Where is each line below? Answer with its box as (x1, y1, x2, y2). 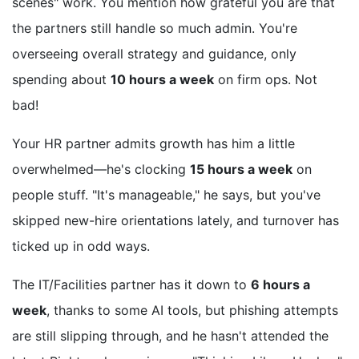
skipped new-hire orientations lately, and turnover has (12, 212, 339, 229)
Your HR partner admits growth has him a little (12, 135, 295, 152)
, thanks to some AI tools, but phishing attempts (46, 302, 338, 319)
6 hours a (251, 276, 310, 293)
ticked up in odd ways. (12, 238, 150, 255)
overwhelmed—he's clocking (12, 161, 190, 178)
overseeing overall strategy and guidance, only (12, 46, 296, 63)
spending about (12, 71, 111, 88)
